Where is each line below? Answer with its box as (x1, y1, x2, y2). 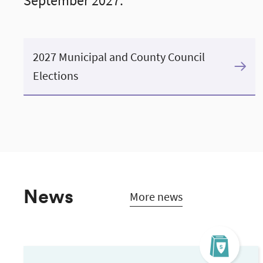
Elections (33, 68, 78, 83)
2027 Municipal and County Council (33, 49, 205, 64)
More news (130, 189, 183, 204)
